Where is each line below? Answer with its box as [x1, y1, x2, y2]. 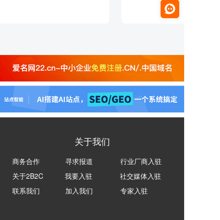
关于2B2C [12, 171, 43, 181]
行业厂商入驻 [120, 156, 162, 166]
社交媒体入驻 [120, 171, 161, 181]
